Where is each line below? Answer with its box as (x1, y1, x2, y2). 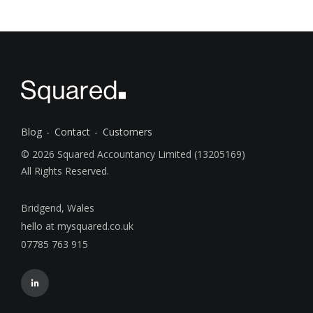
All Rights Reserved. (21, 164, 109, 178)
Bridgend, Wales (21, 201, 94, 215)
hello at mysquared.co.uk (21, 219, 133, 233)
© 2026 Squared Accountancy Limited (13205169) (21, 147, 245, 161)
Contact (54, 125, 90, 139)
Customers (103, 125, 152, 139)
